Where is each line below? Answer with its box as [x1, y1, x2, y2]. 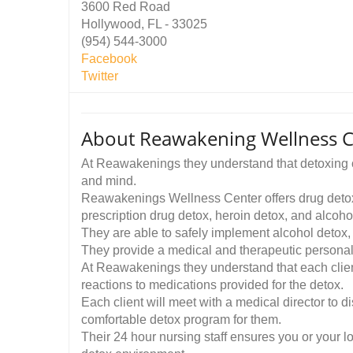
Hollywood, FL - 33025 [81, 17, 207, 31]
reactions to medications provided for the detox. [81, 278, 344, 292]
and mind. [81, 174, 136, 188]
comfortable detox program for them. [81, 313, 281, 326]
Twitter [81, 69, 118, 83]
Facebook [81, 52, 137, 65]
